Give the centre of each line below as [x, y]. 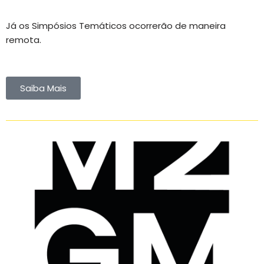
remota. [25, 40]
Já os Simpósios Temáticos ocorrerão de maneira [116, 26]
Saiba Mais [43, 88]
